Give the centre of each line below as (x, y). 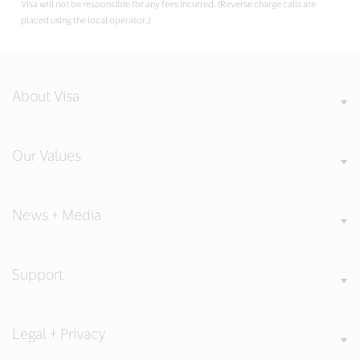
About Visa (46, 96)
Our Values (47, 155)
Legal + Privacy (59, 334)
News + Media (57, 215)
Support (38, 274)
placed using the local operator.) (86, 20)
